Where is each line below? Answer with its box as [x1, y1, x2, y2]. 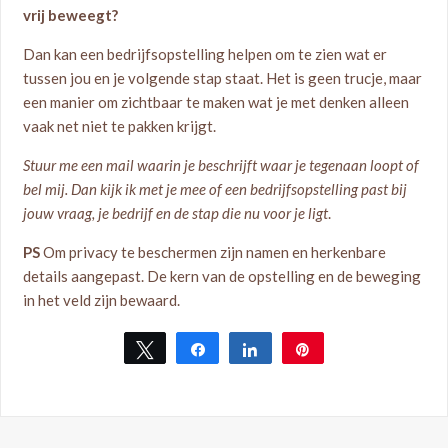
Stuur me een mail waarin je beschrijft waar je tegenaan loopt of [23, 156, 420, 174]
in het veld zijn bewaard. [23, 291, 181, 309]
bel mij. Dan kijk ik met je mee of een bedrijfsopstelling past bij [23, 180, 408, 198]
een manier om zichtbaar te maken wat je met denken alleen [23, 93, 410, 111]
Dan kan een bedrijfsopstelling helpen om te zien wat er [23, 45, 388, 63]
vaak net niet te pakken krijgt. [23, 117, 217, 135]
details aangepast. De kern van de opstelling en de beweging [23, 267, 422, 285]
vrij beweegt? [23, 6, 119, 24]
